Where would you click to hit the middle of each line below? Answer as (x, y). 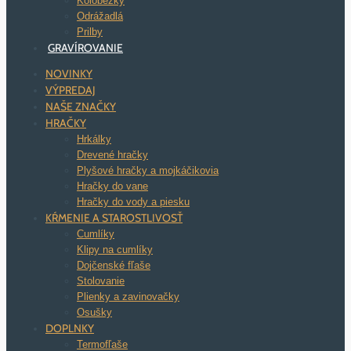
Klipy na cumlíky (115, 250)
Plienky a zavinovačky (128, 297)
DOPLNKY (70, 328)
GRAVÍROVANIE (85, 48)
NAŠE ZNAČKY (81, 107)
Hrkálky (94, 139)
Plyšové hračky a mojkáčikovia (148, 170)
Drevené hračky (112, 155)
